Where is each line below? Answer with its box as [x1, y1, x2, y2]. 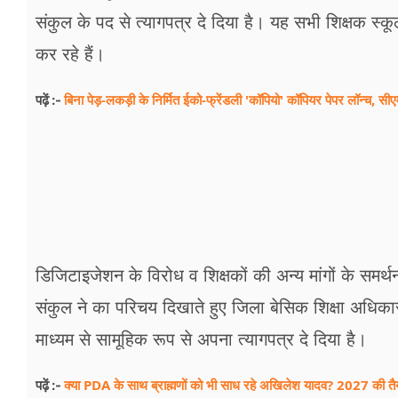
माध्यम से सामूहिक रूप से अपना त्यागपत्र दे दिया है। [36, 330, 367, 350]
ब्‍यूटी [19, 80, 44, 98]
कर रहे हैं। [36, 44, 105, 65]
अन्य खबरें [19, 203, 76, 220]
